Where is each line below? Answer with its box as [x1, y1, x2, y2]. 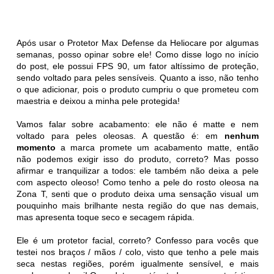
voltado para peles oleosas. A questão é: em [17, 130, 224, 141]
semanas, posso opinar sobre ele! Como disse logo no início [17, 49, 259, 59]
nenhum [224, 130, 259, 141]
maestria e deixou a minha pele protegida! [17, 95, 183, 106]
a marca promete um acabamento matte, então [56, 142, 259, 152]
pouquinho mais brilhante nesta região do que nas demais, [17, 200, 259, 210]
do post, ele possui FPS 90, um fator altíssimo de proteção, [17, 61, 259, 71]
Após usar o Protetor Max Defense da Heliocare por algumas [17, 37, 259, 48]
